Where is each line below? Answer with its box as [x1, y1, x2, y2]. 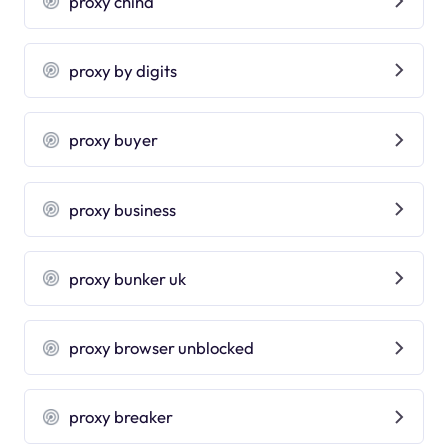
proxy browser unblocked [69, 337, 255, 359]
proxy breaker [69, 406, 174, 428]
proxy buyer [69, 129, 159, 151]
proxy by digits [69, 59, 178, 81]
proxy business [69, 198, 177, 220]
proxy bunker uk [69, 267, 187, 289]
